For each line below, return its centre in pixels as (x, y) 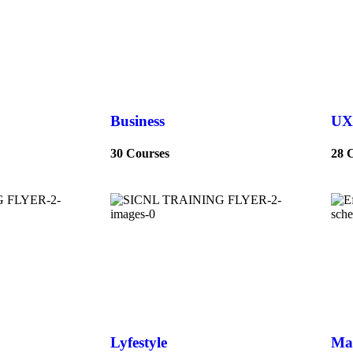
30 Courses (140, 153)
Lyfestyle (139, 342)
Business (137, 121)
